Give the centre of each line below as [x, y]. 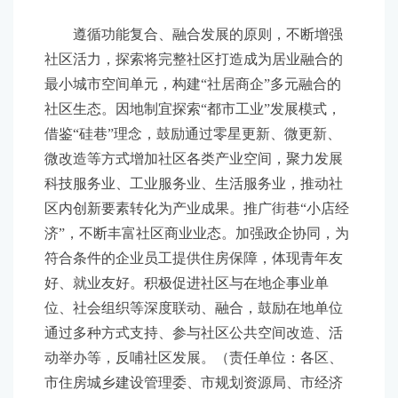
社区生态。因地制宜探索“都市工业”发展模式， [193, 109]
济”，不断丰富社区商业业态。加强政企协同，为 [197, 233]
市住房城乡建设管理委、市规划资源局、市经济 [194, 382]
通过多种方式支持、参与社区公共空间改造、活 [194, 333]
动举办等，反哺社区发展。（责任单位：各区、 [194, 358]
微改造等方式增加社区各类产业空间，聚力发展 [194, 159]
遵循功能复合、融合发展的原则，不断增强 [194, 34]
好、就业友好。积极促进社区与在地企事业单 [187, 283]
